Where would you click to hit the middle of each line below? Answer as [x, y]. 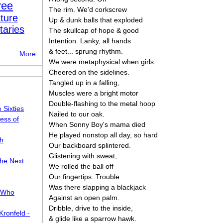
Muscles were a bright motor [94, 93]
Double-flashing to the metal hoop [102, 104]
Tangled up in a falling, [84, 83]
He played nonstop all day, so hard [103, 135]
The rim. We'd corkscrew [88, 9]
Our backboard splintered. [90, 145]
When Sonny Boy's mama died [97, 124]
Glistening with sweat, [83, 156]
